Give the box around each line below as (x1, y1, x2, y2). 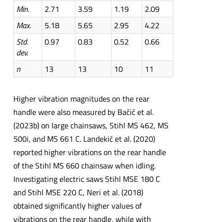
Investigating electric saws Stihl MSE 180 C (13, 173, 160, 185)
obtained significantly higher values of (13, 200, 142, 212)
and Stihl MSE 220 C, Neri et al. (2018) (13, 186, 143, 199)
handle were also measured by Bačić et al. (13, 106, 154, 118)
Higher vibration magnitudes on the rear (13, 93, 150, 105)
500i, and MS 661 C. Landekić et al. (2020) (13, 133, 155, 145)
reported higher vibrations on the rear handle (13, 146, 166, 159)
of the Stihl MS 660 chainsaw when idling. (13, 160, 156, 172)
